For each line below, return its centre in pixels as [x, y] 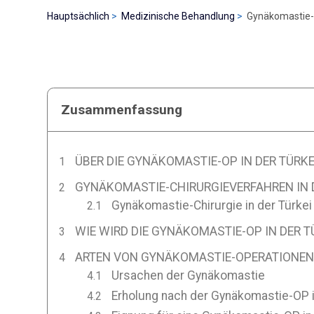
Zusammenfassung [122, 109]
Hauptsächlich [78, 16]
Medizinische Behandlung [178, 16]
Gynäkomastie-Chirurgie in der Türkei [211, 205]
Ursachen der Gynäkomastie [188, 275]
